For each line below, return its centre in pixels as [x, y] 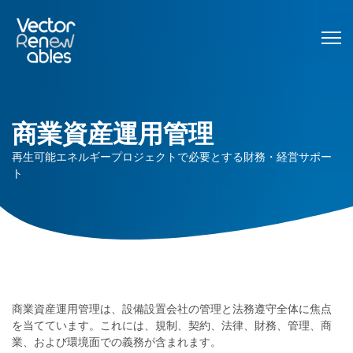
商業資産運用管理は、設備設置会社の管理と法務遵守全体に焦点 [172, 308]
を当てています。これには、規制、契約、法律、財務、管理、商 [172, 325]
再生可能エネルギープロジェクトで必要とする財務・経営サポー [172, 156]
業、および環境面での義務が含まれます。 [117, 342]
